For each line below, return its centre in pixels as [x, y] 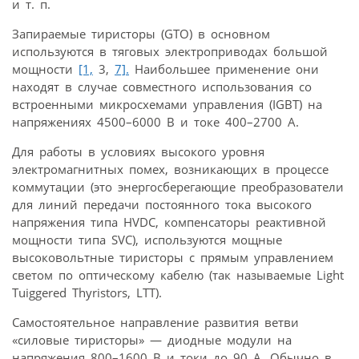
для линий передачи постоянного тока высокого [162, 205]
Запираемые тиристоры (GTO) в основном [141, 34]
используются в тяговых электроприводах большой [170, 52]
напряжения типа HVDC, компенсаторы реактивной [169, 222]
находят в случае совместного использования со [162, 87]
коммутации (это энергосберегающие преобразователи [178, 187]
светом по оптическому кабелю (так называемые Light [178, 275]
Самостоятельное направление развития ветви [155, 323]
